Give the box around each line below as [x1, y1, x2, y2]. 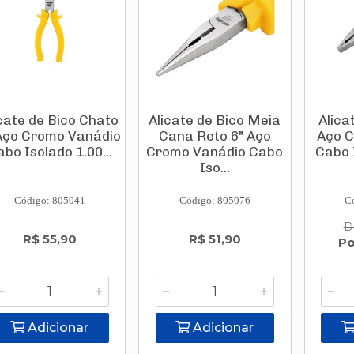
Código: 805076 [179, 194, 250, 206]
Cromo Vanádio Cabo [146, 144, 284, 160]
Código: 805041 [13, 194, 85, 206]
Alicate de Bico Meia [149, 112, 281, 128]
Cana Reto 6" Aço [158, 128, 271, 144]
